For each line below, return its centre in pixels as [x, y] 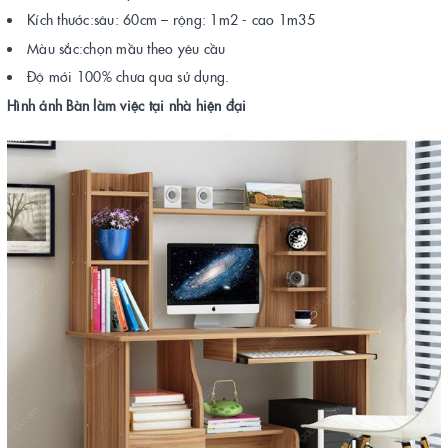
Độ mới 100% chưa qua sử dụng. [128, 76]
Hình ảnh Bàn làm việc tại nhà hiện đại [129, 105]
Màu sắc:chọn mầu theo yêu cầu [128, 47]
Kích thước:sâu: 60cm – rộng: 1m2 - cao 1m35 [171, 19]
